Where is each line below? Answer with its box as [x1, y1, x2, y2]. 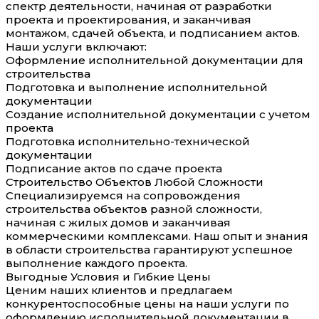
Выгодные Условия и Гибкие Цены [6, 269, 211, 283]
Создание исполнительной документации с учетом [6, 107, 310, 121]
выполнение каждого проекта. [6, 256, 187, 270]
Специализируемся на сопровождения [6, 188, 241, 202]
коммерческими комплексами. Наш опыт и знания [6, 229, 308, 243]
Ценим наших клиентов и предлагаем [6, 283, 233, 297]
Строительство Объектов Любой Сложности [6, 174, 263, 189]
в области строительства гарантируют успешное [6, 242, 293, 256]
